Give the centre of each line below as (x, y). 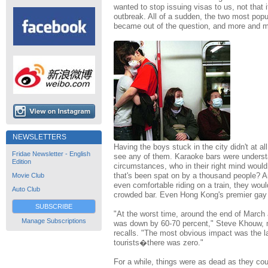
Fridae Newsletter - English (51, 154)
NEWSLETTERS (39, 137)
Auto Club (26, 189)
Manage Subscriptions (54, 221)
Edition (22, 162)
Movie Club (28, 175)
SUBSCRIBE (54, 206)
